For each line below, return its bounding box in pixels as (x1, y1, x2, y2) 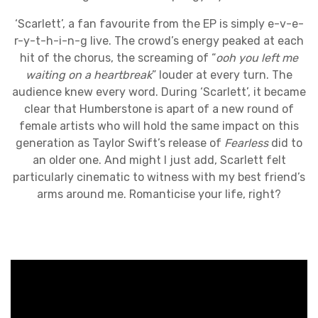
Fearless (224, 136, 268, 150)
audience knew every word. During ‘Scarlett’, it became (12, 85, 306, 99)
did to (268, 136, 302, 150)
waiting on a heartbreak (26, 68, 152, 82)
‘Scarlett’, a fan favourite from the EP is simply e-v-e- (14, 17, 304, 31)
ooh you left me (216, 51, 298, 65)
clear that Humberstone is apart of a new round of (24, 102, 294, 116)
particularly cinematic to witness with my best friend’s (13, 170, 305, 184)
